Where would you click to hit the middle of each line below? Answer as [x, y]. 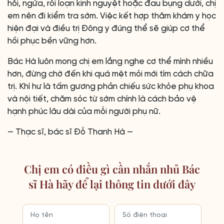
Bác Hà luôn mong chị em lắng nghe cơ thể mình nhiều [110, 61]
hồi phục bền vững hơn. [52, 41]
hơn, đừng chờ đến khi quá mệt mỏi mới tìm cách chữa [110, 74]
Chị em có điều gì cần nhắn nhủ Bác [112, 169]
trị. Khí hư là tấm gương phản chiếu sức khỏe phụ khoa [111, 86]
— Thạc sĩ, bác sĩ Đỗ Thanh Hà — [70, 132]
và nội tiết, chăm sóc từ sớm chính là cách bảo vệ [102, 99]
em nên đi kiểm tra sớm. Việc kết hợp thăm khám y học [112, 16]
